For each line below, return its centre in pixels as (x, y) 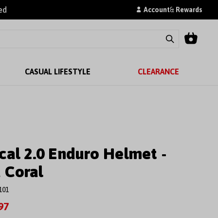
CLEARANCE (158, 72)
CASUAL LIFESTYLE (57, 72)
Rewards (189, 9)
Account (157, 9)
